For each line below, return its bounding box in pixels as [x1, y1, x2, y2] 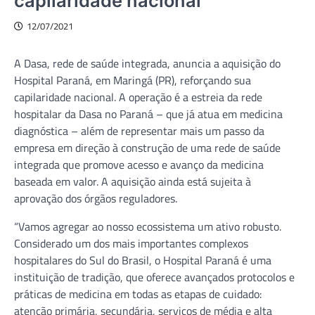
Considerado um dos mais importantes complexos [14, 234, 248, 252]
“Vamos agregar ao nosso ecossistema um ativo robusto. [14, 217, 281, 235]
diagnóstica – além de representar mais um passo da [14, 122, 264, 139]
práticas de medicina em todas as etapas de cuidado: [14, 285, 262, 302]
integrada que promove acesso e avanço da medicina [14, 155, 264, 173]
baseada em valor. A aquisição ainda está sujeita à [14, 172, 251, 190]
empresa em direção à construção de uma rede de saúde [14, 139, 281, 156]
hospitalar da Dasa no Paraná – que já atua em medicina [14, 105, 283, 122]
